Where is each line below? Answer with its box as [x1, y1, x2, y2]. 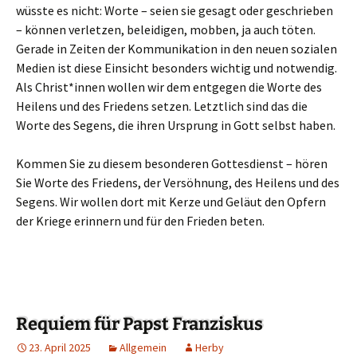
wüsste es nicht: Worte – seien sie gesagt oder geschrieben [16, 2, 333, 18]
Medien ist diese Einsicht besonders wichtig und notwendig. [16, 60, 337, 76]
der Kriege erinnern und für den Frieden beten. [16, 213, 265, 229]
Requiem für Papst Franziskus [16, 313, 263, 335]
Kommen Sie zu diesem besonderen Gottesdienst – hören [16, 155, 328, 171]
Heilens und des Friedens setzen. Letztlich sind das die [16, 98, 308, 114]
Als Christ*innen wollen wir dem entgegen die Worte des [16, 79, 322, 95]
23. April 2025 [29, 340, 91, 355]
